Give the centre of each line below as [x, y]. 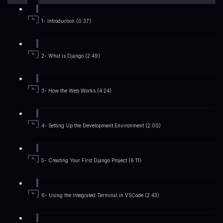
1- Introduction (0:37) [66, 21]
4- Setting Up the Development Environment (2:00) [101, 126]
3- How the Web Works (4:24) [76, 91]
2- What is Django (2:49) [71, 56]
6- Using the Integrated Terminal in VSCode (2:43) [100, 196]
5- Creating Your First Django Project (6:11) [91, 161]
